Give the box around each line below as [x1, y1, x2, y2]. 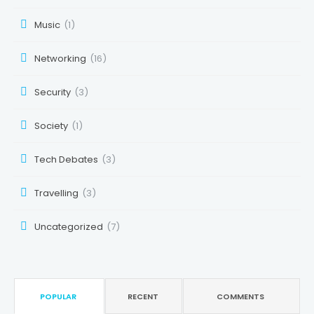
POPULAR [40, 290, 77, 302]
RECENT [127, 290, 158, 302]
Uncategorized [34, 219, 103, 233]
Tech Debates [34, 152, 98, 166]
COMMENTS [217, 290, 265, 302]
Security [34, 85, 71, 99]
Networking [34, 51, 86, 65]
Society [34, 118, 68, 132]
